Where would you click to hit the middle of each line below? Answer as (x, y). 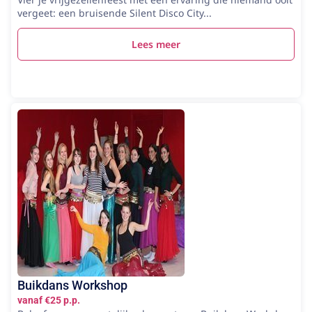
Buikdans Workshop (72, 285)
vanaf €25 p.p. (49, 300)
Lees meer (156, 44)
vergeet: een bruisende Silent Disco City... (115, 13)
